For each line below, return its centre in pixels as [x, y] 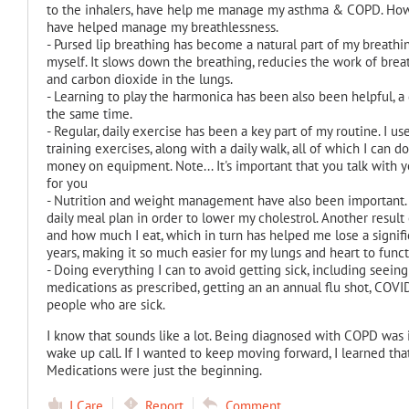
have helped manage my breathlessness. [162, 27]
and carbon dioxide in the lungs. [139, 79]
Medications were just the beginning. [154, 370]
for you [67, 183]
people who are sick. [105, 304]
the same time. [89, 114]
